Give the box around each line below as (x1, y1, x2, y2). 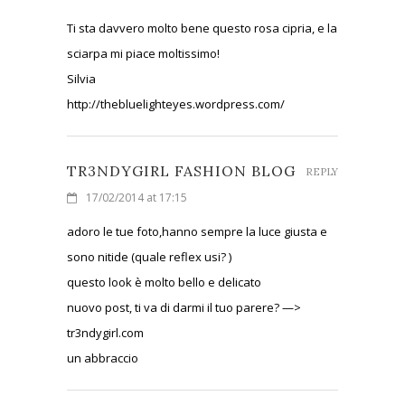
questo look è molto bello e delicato (67, 273, 261, 290)
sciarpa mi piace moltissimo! (67, 44, 220, 61)
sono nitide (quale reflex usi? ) (67, 248, 231, 265)
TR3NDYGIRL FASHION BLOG (67, 161, 296, 180)
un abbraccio (67, 349, 138, 366)
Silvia (67, 70, 96, 87)
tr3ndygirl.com (67, 324, 144, 341)
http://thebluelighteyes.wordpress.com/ (67, 95, 285, 112)
